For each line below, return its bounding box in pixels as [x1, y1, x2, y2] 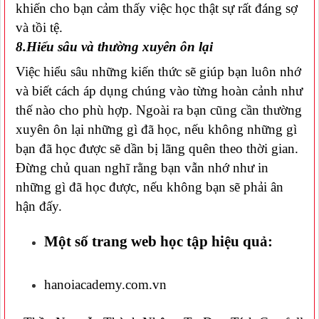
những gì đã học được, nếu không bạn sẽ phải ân [16, 179, 283, 194]
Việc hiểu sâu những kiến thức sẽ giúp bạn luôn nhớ [16, 63, 301, 79]
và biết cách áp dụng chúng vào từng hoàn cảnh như [16, 83, 303, 98]
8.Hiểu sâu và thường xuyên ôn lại [15, 38, 213, 54]
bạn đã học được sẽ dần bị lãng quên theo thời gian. [16, 140, 298, 156]
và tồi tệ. [16, 19, 63, 35]
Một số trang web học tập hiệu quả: [44, 232, 273, 250]
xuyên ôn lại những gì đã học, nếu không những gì [16, 121, 297, 137]
